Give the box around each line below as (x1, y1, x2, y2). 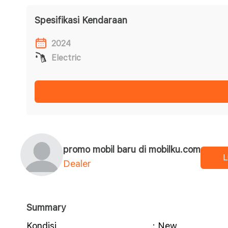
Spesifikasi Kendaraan (35, 15, 127, 25)
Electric (51, 53, 81, 63)
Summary (26, 202, 66, 213)
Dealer (63, 158, 92, 169)
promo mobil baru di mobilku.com (63, 144, 201, 155)
